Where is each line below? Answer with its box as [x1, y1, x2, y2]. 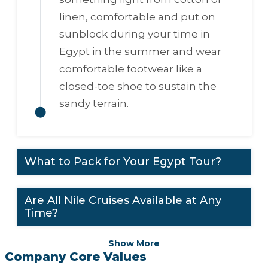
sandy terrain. [59, 97, 129, 109]
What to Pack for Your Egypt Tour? [25, 155, 221, 169]
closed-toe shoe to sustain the [59, 80, 217, 92]
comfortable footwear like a [59, 62, 202, 75]
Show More [108, 237, 160, 249]
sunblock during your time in [59, 28, 210, 40]
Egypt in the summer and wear [59, 45, 221, 57]
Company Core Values [4, 249, 147, 264]
